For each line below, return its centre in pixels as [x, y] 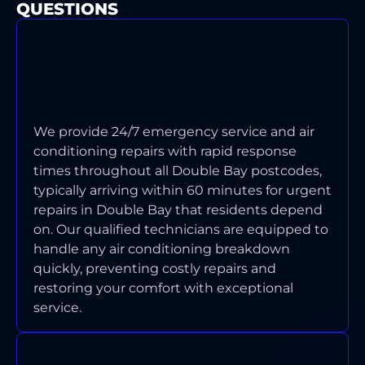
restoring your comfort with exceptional [163, 288]
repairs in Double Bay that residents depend [178, 210]
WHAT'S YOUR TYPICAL [136, 46]
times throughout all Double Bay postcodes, [178, 171]
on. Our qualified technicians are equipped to [181, 230]
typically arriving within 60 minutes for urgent [182, 191]
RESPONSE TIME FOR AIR [143, 66]
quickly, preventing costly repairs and [155, 269]
